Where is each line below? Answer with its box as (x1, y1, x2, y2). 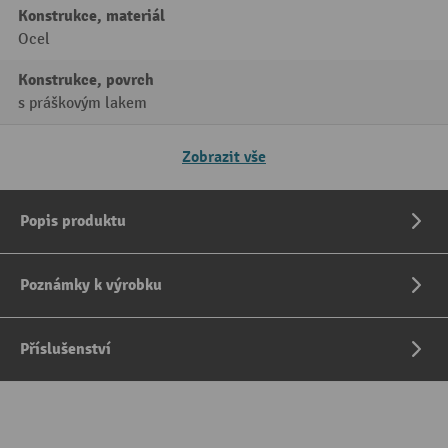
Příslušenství (20, 339, 111, 359)
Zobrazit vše (182, 147, 266, 167)
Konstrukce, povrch (18, 70, 154, 90)
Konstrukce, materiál (18, 6, 165, 26)
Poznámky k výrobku (20, 275, 162, 295)
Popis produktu (20, 211, 126, 231)
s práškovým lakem (18, 94, 147, 113)
